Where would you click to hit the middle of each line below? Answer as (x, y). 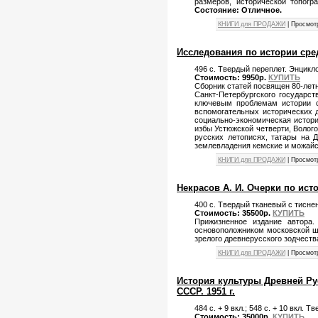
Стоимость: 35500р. (234, 213)
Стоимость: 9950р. (231, 77)
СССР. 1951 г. (206, 291)
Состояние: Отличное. (238, 10)
